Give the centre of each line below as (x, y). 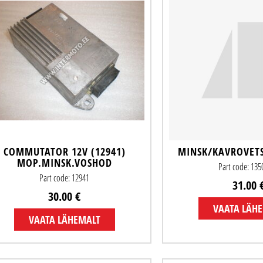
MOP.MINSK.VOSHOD (64, 162)
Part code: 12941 (65, 178)
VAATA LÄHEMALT (64, 219)
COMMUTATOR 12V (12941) (64, 151)
